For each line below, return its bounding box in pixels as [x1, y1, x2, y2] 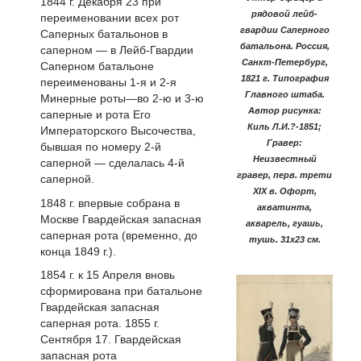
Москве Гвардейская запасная [40, 212, 201, 226]
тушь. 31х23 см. [248, 234, 321, 245]
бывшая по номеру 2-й [40, 139, 161, 153]
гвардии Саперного [239, 25, 330, 35]
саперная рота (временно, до [40, 228, 197, 242]
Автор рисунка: [247, 106, 322, 116]
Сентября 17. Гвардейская [40, 333, 181, 346]
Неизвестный [252, 154, 317, 164]
